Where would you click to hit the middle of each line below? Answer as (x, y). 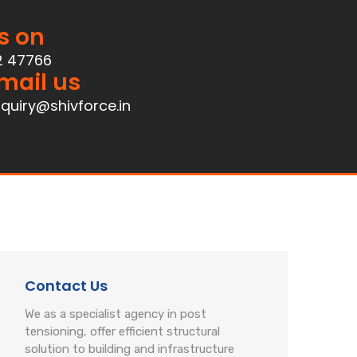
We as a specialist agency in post (116, 314)
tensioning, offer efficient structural (122, 331)
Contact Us (66, 286)
